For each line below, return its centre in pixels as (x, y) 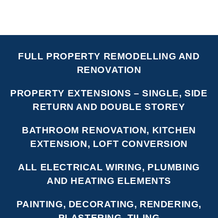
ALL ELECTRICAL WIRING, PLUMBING (109, 167)
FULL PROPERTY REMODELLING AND (109, 56)
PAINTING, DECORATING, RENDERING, (109, 204)
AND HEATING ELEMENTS (109, 181)
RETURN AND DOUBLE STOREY (109, 107)
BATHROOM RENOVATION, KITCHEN (109, 130)
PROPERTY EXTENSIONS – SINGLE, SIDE (109, 93)
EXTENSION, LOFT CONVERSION (109, 144)
